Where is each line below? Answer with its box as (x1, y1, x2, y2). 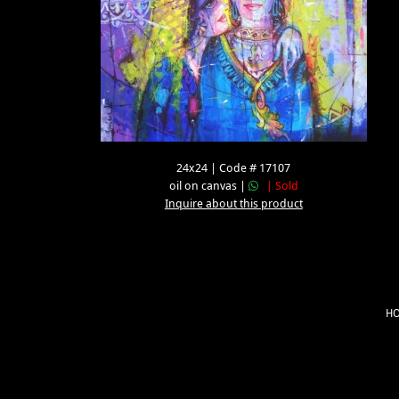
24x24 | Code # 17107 (176, 160, 291, 176)
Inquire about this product (164, 196, 303, 212)
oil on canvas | (168, 178, 248, 194)
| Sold (257, 178, 298, 194)
